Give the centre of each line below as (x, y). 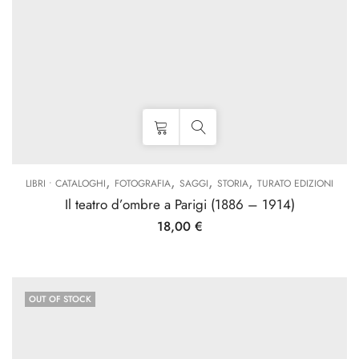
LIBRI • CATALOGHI (66, 184)
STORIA (233, 184)
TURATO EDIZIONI (295, 184)
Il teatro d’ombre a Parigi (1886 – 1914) (179, 204)
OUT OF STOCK (60, 299)
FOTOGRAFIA (143, 184)
